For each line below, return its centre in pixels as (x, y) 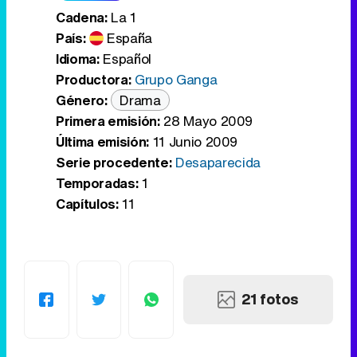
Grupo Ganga (176, 79)
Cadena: (82, 17)
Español (127, 58)
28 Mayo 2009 (206, 120)
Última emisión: (102, 141)
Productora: (94, 79)
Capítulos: (87, 203)
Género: (82, 100)
